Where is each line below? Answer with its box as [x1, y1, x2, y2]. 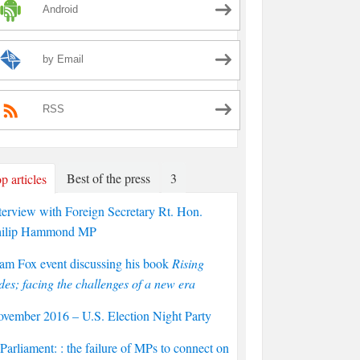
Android [43, 3, 78, 16]
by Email [43, 53, 84, 66]
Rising [172, 255, 204, 272]
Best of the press [67, 170, 150, 186]
